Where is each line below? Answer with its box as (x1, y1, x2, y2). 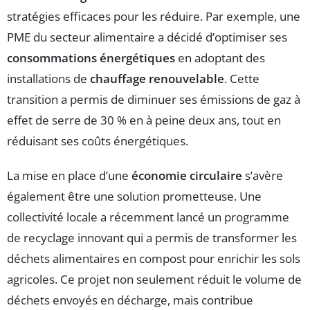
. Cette (224, 71, 259, 87)
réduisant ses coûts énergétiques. (7, 133, 188, 149)
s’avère (242, 167, 283, 184)
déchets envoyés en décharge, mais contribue (7, 292, 253, 309)
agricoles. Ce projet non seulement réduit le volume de (7, 271, 302, 288)
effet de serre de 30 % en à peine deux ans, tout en (7, 112, 281, 129)
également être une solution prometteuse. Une (7, 188, 262, 205)
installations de (7, 71, 90, 87)
